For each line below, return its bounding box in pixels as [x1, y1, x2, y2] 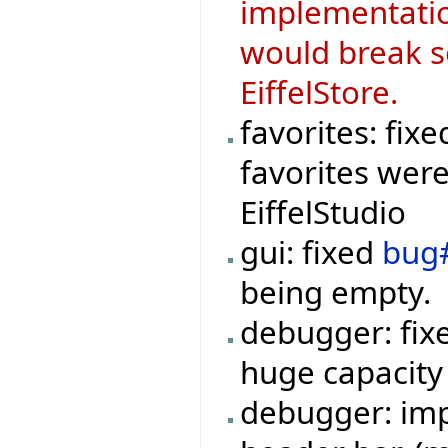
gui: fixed [240, 230, 383, 273]
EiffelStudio [240, 190, 407, 233]
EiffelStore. [240, 70, 399, 113]
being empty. [240, 270, 432, 313]
